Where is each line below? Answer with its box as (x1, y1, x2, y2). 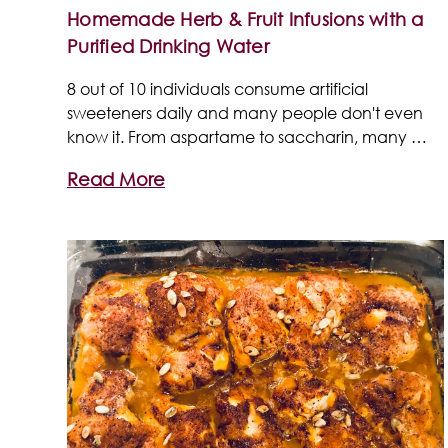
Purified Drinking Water (67, 34, 269, 57)
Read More (67, 167, 165, 190)
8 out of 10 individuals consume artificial (67, 77, 368, 99)
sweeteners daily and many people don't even (67, 101, 423, 123)
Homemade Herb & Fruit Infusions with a (67, 7, 424, 30)
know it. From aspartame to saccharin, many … (67, 125, 427, 147)
